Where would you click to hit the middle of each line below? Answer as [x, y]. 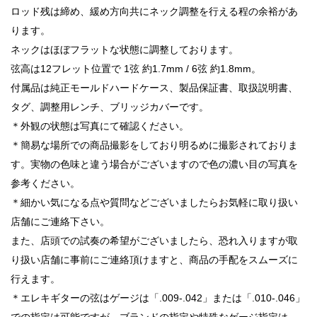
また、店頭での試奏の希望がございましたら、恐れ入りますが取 [154, 240]
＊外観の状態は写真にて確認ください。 [100, 126]
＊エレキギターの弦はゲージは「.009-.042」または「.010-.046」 [158, 298]
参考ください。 [45, 183]
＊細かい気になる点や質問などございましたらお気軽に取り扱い [154, 202]
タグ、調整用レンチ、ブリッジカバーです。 [110, 106]
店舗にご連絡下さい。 [60, 221]
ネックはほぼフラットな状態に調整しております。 [125, 49]
